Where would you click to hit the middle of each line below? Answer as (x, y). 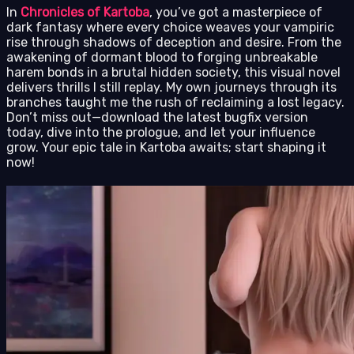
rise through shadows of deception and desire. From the (174, 42)
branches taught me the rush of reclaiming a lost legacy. (175, 102)
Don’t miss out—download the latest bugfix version (157, 117)
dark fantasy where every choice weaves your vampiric (170, 27)
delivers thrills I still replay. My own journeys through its (171, 87)
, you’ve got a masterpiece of (236, 12)
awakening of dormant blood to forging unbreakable (162, 57)
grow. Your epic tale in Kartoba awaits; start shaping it (166, 147)
